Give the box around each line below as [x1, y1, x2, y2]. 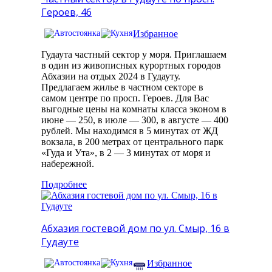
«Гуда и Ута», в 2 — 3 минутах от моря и [41, 148, 211, 158]
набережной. [41, 158, 94, 169]
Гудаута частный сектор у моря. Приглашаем [41, 49, 226, 60]
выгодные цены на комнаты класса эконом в [41, 104, 226, 115]
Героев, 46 [41, 5, 92, 19]
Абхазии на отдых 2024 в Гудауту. [41, 71, 180, 82]
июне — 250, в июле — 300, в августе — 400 [41, 115, 228, 126]
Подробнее [41, 179, 87, 190]
